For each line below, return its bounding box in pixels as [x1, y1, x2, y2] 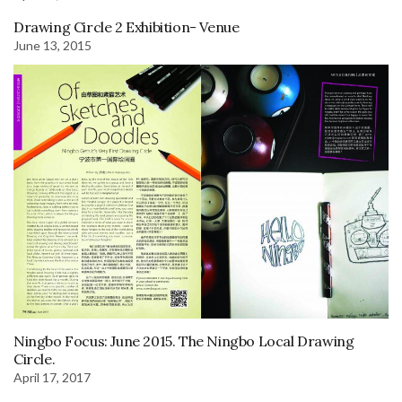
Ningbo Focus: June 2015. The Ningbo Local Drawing [13, 332, 354, 351]
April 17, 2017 [13, 370, 91, 386]
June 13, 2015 [13, 37, 92, 53]
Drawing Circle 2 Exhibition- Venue [13, 17, 240, 36]
